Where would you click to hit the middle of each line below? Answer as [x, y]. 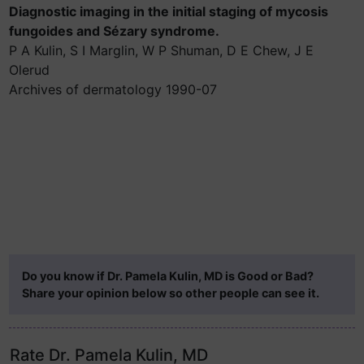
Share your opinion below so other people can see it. [171, 293]
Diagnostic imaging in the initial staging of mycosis [169, 11]
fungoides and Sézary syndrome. [114, 31]
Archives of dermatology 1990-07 [113, 89]
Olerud [29, 70]
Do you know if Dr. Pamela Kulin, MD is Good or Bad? [168, 276]
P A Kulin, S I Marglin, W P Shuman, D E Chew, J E [161, 50]
